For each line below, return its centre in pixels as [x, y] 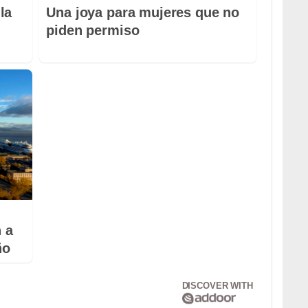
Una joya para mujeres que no [143, 13]
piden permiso [93, 31]
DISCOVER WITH [217, 285]
